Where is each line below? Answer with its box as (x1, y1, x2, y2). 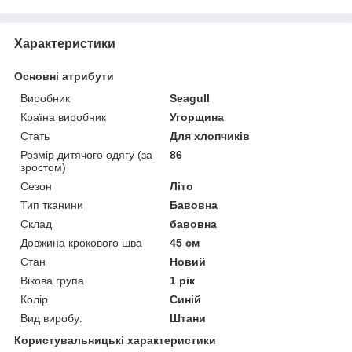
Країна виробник (20, 110, 106, 123)
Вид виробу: (20, 311, 82, 324)
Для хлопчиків (170, 129, 251, 142)
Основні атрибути (14, 69, 114, 82)
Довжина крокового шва (20, 236, 142, 249)
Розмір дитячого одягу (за (20, 148, 152, 161)
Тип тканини (20, 198, 83, 211)
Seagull (170, 91, 211, 104)
